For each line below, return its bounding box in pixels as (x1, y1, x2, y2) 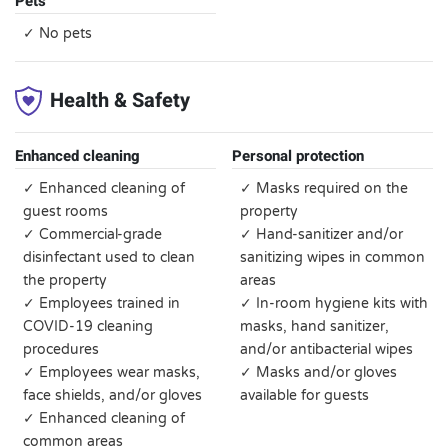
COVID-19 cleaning (23, 318, 153, 335)
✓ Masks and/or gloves (240, 364, 397, 381)
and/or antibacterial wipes (240, 341, 413, 358)
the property (23, 272, 107, 289)
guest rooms (23, 203, 108, 220)
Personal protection (232, 145, 364, 167)
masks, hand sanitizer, (240, 318, 389, 335)
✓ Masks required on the (240, 180, 408, 197)
